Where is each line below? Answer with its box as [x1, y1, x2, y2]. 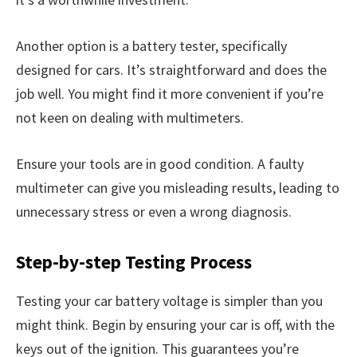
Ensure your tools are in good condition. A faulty [16, 154, 304, 173]
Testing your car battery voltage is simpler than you [16, 292, 323, 311]
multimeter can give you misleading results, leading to [16, 178, 339, 197]
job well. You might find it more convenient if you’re [16, 84, 324, 104]
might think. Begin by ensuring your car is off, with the [16, 316, 335, 335]
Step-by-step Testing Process [16, 250, 252, 274]
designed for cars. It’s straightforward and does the [16, 61, 327, 80]
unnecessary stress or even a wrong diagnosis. [16, 202, 292, 221]
